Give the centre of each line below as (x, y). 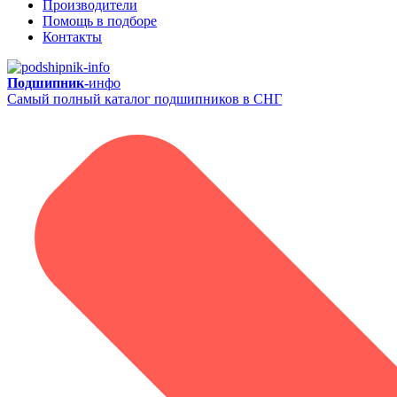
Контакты (72, 37)
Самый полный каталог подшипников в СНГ (144, 99)
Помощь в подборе (100, 21)
